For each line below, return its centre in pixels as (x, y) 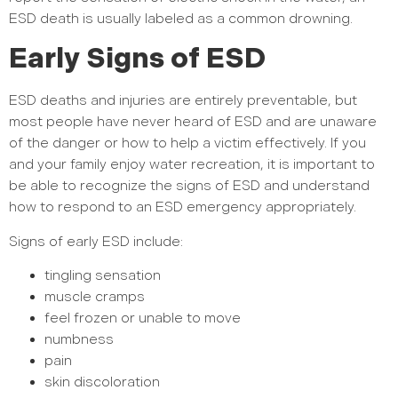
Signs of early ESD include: (96, 242)
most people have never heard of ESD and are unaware (193, 123)
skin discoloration (102, 383)
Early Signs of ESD (137, 60)
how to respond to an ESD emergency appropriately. (183, 208)
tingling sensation (103, 276)
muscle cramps (95, 298)
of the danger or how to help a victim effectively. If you (187, 144)
